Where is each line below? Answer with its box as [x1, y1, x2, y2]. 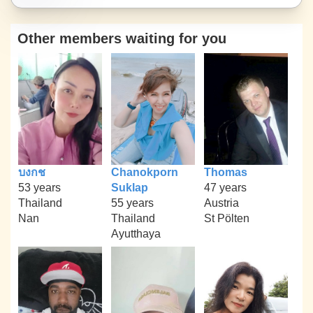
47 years [203, 181, 247, 194]
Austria [203, 196, 239, 209]
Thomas [203, 166, 247, 178]
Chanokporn [110, 166, 178, 178]
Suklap [110, 181, 148, 194]
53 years [18, 181, 61, 194]
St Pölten [203, 212, 249, 224]
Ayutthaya [110, 227, 161, 240]
